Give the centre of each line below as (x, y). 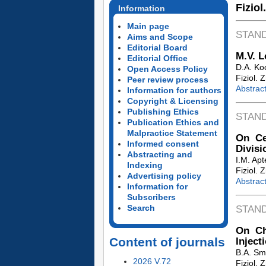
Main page (148, 26)
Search (141, 208)
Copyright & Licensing (172, 101)
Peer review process (167, 80)
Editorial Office (157, 58)
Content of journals (167, 242)
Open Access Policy (167, 69)
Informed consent (163, 144)
